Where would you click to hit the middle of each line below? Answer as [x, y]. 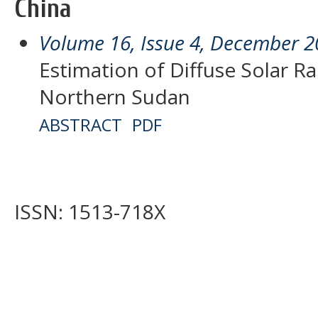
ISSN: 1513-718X [90, 212]
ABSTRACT [81, 124]
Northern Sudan [115, 96]
